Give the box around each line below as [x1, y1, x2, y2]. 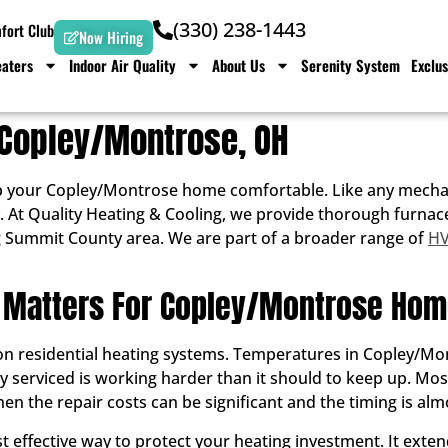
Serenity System [301, 54, 400, 76]
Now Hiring [79, 26, 143, 48]
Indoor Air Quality [69, 54, 176, 76]
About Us [212, 54, 265, 76]
